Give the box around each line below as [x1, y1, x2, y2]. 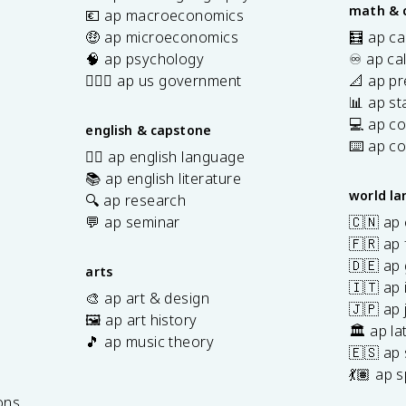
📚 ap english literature [85, 168, 241, 188]
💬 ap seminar [85, 211, 180, 232]
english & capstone [85, 121, 212, 139]
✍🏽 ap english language [85, 146, 246, 167]
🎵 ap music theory [85, 331, 215, 352]
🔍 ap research [85, 189, 187, 210]
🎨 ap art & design [85, 287, 210, 308]
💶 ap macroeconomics [85, 5, 245, 25]
